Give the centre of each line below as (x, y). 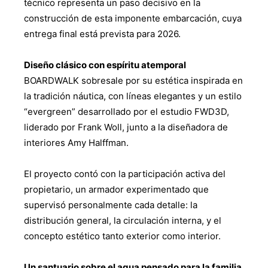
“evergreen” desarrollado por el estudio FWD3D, (127, 112)
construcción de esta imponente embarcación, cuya (133, 19)
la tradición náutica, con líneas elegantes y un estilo (133, 96)
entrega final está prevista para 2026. (102, 34)
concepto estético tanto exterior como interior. (122, 236)
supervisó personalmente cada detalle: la (111, 205)
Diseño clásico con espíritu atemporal (105, 65)
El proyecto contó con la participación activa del (125, 174)
